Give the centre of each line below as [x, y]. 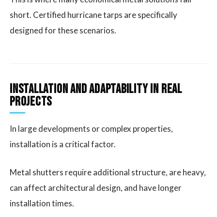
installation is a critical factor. [63, 144]
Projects [31, 102]
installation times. [42, 203]
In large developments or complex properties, [91, 128]
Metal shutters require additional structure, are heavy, [108, 172]
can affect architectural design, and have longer [96, 187]
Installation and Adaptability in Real [96, 89]
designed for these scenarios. [63, 30]
